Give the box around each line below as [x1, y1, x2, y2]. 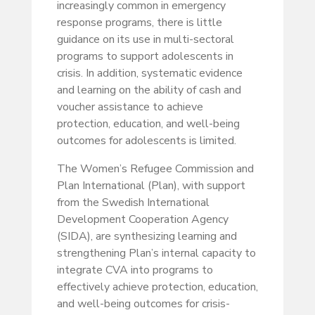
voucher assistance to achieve [56, 98, 203, 115]
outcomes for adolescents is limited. [56, 132, 236, 148]
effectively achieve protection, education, [56, 278, 258, 295]
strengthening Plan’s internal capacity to [56, 245, 256, 261]
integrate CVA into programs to [56, 262, 213, 278]
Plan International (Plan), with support [56, 177, 245, 193]
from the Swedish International [56, 194, 210, 210]
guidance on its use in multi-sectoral [56, 31, 234, 47]
